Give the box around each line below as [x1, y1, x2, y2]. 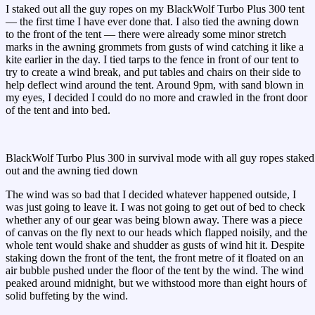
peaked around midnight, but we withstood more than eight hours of [6, 277, 307, 290]
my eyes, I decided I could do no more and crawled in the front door [6, 91, 307, 104]
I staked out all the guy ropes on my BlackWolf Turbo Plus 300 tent [6, 3, 304, 15]
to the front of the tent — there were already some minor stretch [6, 28, 286, 41]
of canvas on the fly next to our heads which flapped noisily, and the [6, 226, 307, 239]
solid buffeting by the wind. [6, 290, 128, 302]
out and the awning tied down [6, 165, 138, 177]
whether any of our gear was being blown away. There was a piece [6, 214, 302, 226]
